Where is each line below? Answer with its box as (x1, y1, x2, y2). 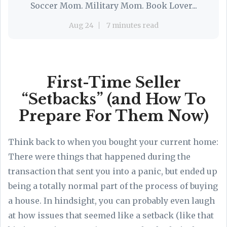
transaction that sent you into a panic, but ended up (8, 166, 217, 176)
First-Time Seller (46, 73, 181, 92)
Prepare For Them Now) (18, 106, 209, 125)
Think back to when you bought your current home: (8, 136, 218, 147)
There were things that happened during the (8, 151, 191, 162)
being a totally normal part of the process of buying (8, 180, 218, 191)
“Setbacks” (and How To (21, 90, 206, 108)
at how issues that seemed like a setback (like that (8, 210, 214, 220)
